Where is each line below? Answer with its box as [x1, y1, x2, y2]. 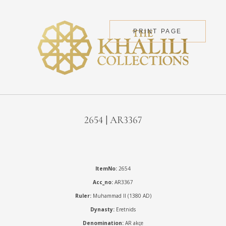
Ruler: [75, 192, 91, 199]
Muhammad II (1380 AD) [91, 192, 151, 199]
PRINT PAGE [133, 28, 182, 35]
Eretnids [116, 205, 136, 213]
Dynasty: [90, 205, 116, 213]
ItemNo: [95, 164, 117, 172]
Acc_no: [93, 178, 113, 186]
